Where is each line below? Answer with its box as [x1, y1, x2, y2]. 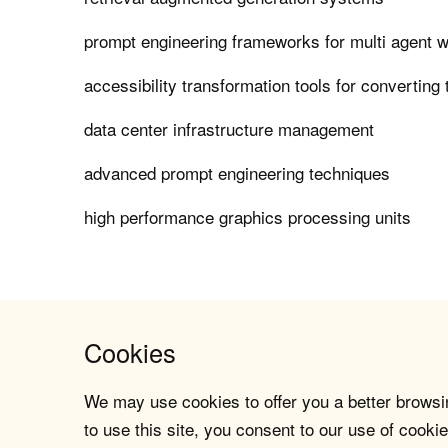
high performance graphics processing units [84, 204, 412, 230]
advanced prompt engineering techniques [84, 160, 391, 186]
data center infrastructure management [84, 116, 375, 142]
